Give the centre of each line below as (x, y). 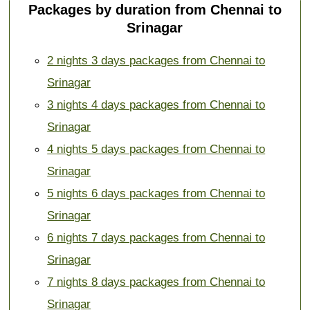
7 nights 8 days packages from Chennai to (156, 281)
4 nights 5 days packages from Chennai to (156, 148)
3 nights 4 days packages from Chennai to (156, 104)
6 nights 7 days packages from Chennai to (156, 237)
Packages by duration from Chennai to (155, 10)
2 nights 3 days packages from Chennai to (156, 60)
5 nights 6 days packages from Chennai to (156, 193)
